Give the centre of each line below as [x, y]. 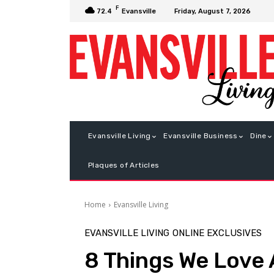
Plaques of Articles [124, 165]
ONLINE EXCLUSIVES [217, 233]
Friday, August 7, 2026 [213, 11]
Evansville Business [201, 136]
